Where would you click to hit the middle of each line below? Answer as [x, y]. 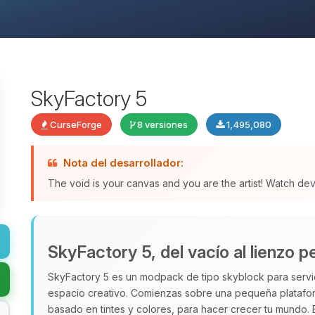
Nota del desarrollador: [123, 163]
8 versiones [161, 124]
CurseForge [75, 124]
